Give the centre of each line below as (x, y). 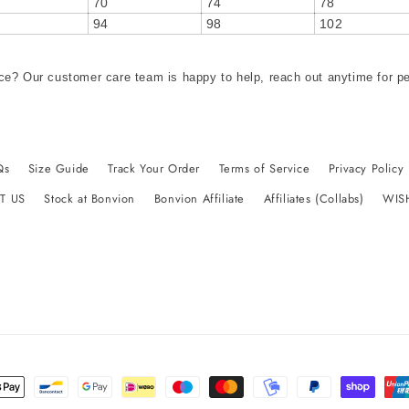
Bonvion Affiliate (199, 199)
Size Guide (58, 169)
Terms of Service (264, 169)
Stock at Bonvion (90, 199)
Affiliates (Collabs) (314, 199)
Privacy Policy (366, 169)
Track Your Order (154, 169)
